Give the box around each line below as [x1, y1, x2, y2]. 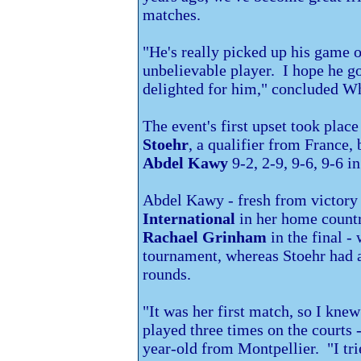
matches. [143, 5, 201, 23]
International [143, 209, 235, 227]
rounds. [143, 264, 191, 283]
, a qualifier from [189, 135, 305, 153]
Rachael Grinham [143, 227, 267, 246]
